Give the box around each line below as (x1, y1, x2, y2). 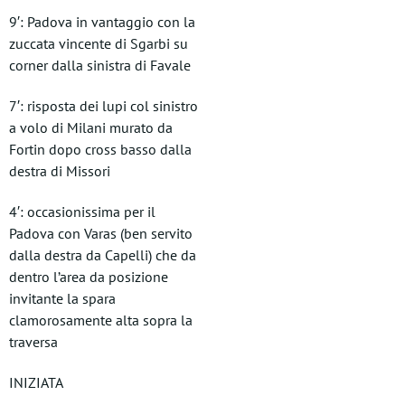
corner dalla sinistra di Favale (9, 56, 191, 74)
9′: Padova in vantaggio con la (9, 13, 195, 31)
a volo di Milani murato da (9, 118, 173, 137)
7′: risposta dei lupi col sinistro (9, 97, 198, 115)
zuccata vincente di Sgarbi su (9, 34, 188, 52)
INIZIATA (9, 373, 63, 391)
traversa (9, 333, 58, 351)
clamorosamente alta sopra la (9, 311, 193, 329)
